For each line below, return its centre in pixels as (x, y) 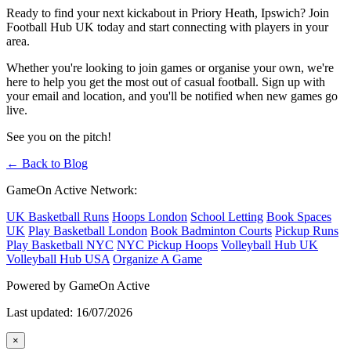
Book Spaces (299, 216)
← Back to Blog (47, 163)
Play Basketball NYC (60, 244)
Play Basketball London (88, 230)
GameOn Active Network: (72, 190)
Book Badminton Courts (211, 230)
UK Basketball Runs (58, 216)
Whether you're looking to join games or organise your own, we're (170, 67)
